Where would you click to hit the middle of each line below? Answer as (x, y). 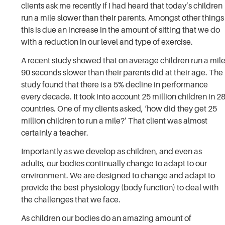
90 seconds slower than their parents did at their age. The (122, 73)
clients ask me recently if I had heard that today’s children (122, 6)
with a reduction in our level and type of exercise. (107, 42)
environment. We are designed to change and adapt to (118, 176)
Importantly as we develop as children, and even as (112, 151)
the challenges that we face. (71, 200)
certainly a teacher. (55, 133)
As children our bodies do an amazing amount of (106, 218)
